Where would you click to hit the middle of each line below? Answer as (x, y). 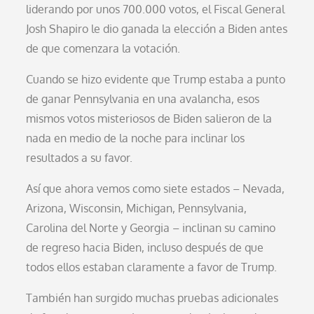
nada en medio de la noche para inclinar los (136, 138)
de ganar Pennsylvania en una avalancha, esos (143, 98)
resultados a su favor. (80, 157)
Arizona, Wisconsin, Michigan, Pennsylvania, (137, 208)
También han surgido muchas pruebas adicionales (152, 298)
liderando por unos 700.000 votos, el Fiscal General (156, 9)
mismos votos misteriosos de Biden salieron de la (149, 118)
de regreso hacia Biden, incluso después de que (145, 247)
